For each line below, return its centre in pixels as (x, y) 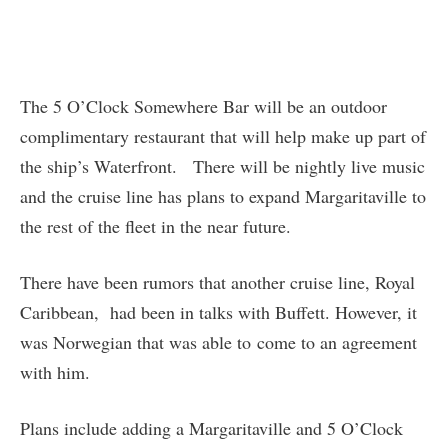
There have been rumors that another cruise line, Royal (217, 281)
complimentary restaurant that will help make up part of (223, 135)
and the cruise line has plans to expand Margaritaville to (223, 195)
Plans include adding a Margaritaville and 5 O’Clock (211, 427)
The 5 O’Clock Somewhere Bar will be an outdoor (203, 105)
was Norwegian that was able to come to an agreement (218, 341)
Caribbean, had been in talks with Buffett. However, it (218, 311)
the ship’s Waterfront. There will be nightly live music (222, 165)
